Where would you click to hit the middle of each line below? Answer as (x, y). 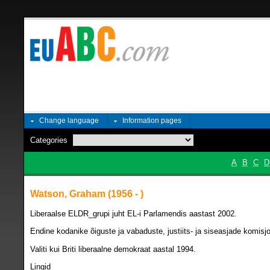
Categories (49, 140)
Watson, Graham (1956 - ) (87, 194)
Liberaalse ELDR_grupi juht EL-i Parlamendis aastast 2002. (133, 214)
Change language (69, 121)
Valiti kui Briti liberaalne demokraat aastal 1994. (113, 249)
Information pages (152, 121)
